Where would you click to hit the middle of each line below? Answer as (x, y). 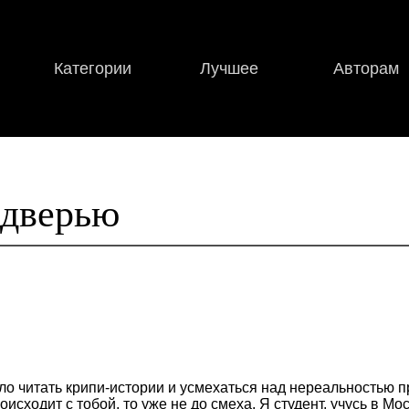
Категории (92, 68)
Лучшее (230, 68)
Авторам (367, 68)
